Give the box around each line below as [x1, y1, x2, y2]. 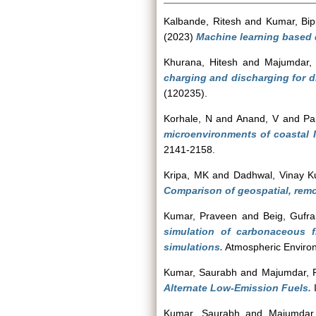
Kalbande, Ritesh [164, 16, 241, 27]
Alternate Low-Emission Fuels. [164, 282, 311, 293]
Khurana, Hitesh [164, 56, 238, 68]
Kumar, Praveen [164, 210, 238, 221]
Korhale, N [164, 113, 212, 124]
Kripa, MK [164, 169, 209, 181]
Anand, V [236, 113, 279, 124]
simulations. [164, 241, 223, 253]
